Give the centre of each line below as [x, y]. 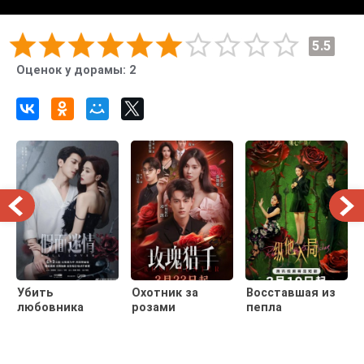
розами [154, 308]
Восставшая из [291, 293]
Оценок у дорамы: [73, 71]
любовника [50, 308]
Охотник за [165, 293]
